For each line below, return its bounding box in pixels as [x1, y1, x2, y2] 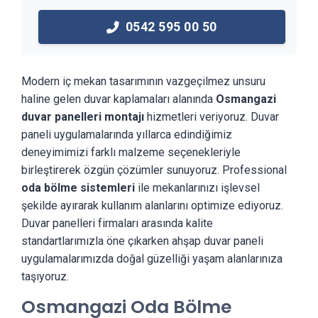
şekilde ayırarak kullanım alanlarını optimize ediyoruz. [21, 199, 283, 212]
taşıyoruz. [21, 270, 69, 283]
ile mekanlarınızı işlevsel [135, 181, 260, 194]
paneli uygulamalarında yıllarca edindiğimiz [21, 128, 232, 141]
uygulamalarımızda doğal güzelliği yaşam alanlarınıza [21, 252, 283, 265]
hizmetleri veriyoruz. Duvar [144, 110, 279, 124]
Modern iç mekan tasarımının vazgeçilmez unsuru [21, 75, 265, 88]
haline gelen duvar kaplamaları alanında [21, 92, 216, 106]
